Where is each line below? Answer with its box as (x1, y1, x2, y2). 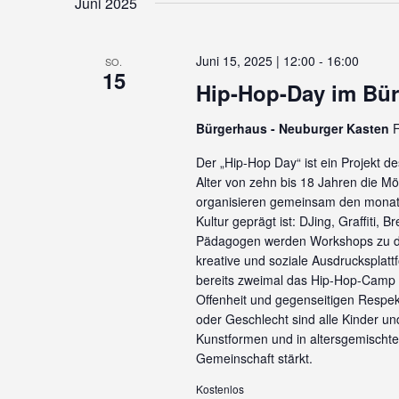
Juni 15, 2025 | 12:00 (195, 52, 315, 69)
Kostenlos (195, 381, 244, 396)
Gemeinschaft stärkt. (195, 349, 313, 367)
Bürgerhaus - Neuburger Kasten (195, 119, 393, 137)
